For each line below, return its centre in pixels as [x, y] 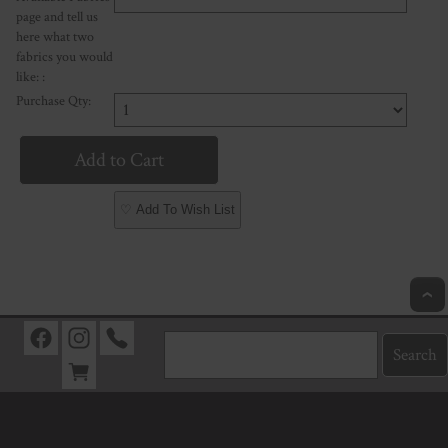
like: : [30, 77]
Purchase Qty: [53, 101]
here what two [55, 37]
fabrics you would [64, 57]
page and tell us [57, 17]
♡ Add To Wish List [177, 210]
